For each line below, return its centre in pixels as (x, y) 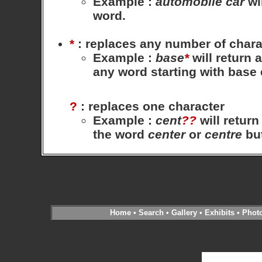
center (167, 134)
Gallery (184, 213)
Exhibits (219, 213)
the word (120, 134)
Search (151, 213)
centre (223, 134)
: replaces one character (151, 106)
